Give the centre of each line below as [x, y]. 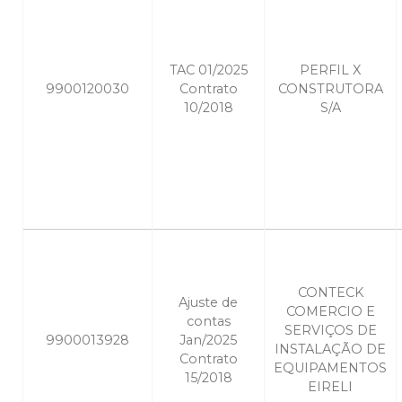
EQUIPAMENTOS [330, 368]
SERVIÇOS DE [330, 331]
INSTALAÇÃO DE [330, 350]
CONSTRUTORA [330, 89]
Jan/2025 [208, 341]
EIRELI [330, 387]
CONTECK [330, 293]
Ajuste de [208, 303]
